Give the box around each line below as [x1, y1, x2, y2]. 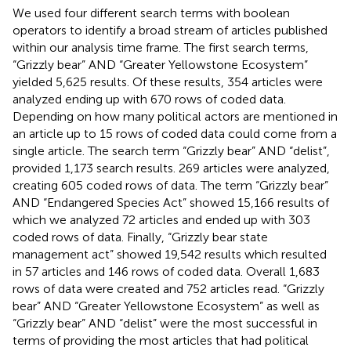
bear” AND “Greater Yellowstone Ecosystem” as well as [13, 298, 320, 313]
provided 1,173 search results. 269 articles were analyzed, [13, 160, 330, 175]
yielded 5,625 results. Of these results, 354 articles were [13, 74, 323, 89]
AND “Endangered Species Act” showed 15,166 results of [13, 194, 329, 210]
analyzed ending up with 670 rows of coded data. [13, 91, 286, 107]
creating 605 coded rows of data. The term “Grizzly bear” [13, 177, 328, 193]
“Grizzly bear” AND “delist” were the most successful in [13, 315, 317, 331]
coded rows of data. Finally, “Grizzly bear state [13, 229, 268, 244]
